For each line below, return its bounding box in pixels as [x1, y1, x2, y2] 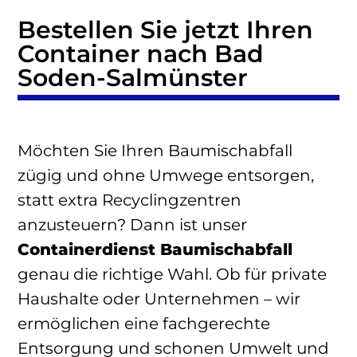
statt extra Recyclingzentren [18, 190, 241, 210]
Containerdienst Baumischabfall [18, 239, 292, 259]
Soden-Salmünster [18, 62, 248, 92]
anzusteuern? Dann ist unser [18, 214, 247, 234]
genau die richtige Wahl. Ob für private [18, 264, 327, 284]
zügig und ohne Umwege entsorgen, [18, 165, 314, 185]
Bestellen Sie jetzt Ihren [18, 14, 313, 45]
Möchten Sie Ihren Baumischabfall [18, 140, 292, 160]
